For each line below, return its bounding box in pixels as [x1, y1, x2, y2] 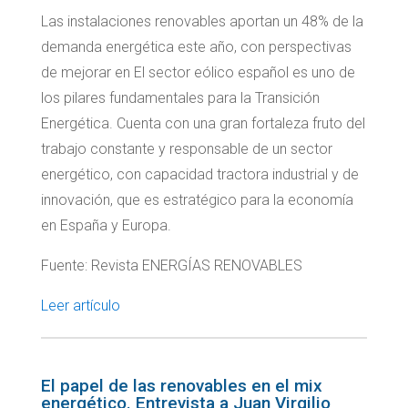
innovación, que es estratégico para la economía [40, 191, 353, 209]
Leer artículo [40, 297, 120, 315]
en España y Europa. [40, 217, 171, 235]
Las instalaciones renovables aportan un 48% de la [40, 13, 363, 31]
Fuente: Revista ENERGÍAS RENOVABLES [40, 257, 302, 275]
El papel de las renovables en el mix [40, 375, 322, 397]
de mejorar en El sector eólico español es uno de [40, 64, 355, 82]
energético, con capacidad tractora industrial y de [40, 166, 359, 184]
